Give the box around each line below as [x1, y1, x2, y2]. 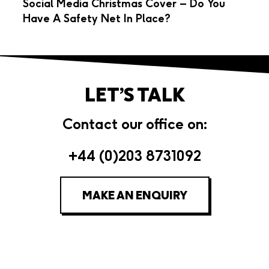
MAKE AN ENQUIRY [82, 188, 187, 202]
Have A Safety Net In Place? [23, 11, 171, 25]
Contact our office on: [62, 115, 207, 133]
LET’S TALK [84, 83, 185, 107]
